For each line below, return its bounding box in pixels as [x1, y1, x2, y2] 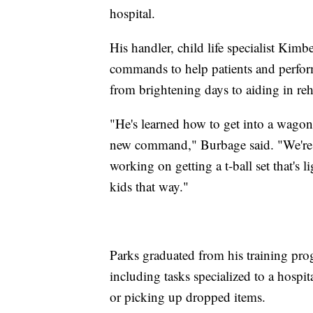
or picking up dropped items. [110, 287, 265, 305]
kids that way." [110, 177, 189, 195]
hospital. [110, 3, 155, 22]
